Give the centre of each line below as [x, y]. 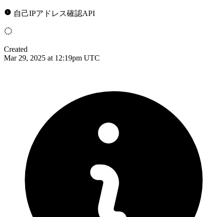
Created [16, 49]
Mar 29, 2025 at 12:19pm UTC [52, 58]
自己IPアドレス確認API [54, 13]
